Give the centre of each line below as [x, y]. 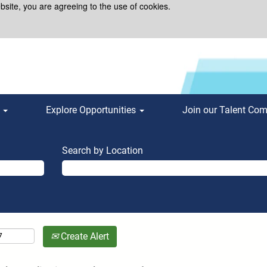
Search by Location [103, 150]
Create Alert [84, 236]
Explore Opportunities [92, 110]
